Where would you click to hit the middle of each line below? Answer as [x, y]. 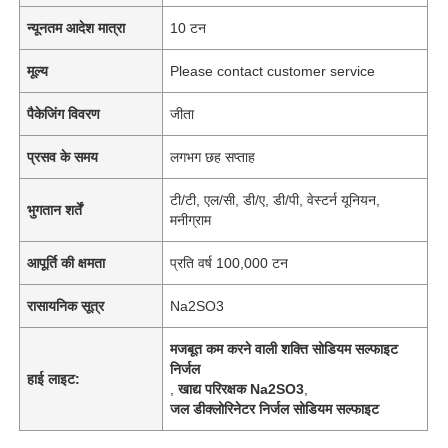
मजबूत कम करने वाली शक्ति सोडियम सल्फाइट [284, 348]
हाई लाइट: [54, 378]
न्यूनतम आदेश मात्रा [76, 27]
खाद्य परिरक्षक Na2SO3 [241, 388]
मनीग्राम [191, 219]
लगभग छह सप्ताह [213, 156]
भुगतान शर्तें [55, 209]
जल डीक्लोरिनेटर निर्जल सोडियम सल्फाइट [275, 408]
